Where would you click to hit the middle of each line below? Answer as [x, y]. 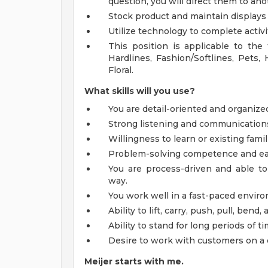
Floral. [121, 70]
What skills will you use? [140, 91]
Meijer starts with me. [134, 261]
